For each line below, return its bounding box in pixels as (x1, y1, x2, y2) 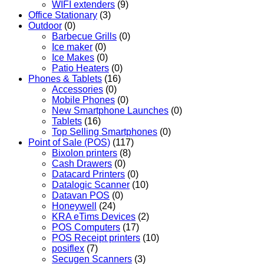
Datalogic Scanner (52, 179, 130, 190)
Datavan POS (52, 190, 110, 200)
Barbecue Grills (52, 31, 117, 41)
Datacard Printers (52, 169, 125, 179)
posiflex (52, 243, 84, 253)
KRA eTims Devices (52, 211, 136, 222)
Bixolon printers (52, 147, 117, 158)
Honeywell (52, 200, 97, 211)
